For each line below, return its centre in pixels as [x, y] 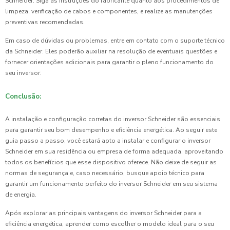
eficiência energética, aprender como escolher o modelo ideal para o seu [110, 224]
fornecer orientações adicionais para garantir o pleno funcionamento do [109, 62]
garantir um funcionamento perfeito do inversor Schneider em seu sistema [111, 184]
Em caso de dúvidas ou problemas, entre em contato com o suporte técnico [115, 40]
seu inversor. [23, 73]
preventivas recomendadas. [45, 22]
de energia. [21, 194]
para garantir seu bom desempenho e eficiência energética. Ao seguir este [111, 130]
